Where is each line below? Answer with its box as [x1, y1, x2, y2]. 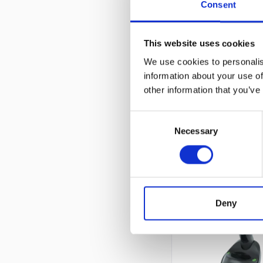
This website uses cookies [143, 38, 255, 49]
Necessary [174, 126, 218, 136]
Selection [130, 126, 166, 137]
